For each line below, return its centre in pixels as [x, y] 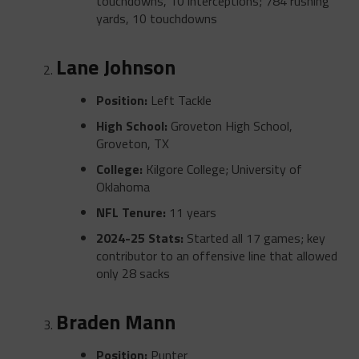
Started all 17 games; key [254, 238]
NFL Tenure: [131, 212]
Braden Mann [115, 321]
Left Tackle [179, 100]
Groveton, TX [132, 143]
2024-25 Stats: [139, 238]
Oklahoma [123, 186]
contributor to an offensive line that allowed [216, 255]
